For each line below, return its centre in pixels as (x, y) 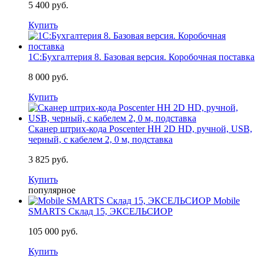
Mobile (227, 200)
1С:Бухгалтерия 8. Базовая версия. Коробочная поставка (141, 57)
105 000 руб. (53, 231)
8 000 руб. (48, 77)
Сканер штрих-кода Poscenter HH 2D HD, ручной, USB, (140, 128)
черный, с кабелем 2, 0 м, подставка (100, 139)
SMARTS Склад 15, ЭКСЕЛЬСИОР (100, 211)
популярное (52, 190)
